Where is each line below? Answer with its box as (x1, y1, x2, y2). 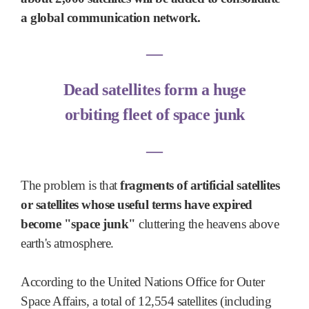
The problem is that (21, 178, 120, 193)
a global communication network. (21, 10, 201, 25)
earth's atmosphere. (21, 236, 114, 251)
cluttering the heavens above (135, 217, 279, 232)
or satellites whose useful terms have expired (21, 197, 252, 212)
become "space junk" (21, 217, 136, 232)
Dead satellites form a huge (63, 80, 246, 99)
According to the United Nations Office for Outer (21, 275, 264, 290)
